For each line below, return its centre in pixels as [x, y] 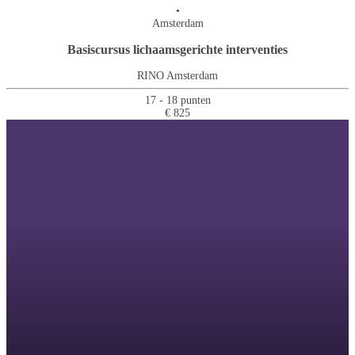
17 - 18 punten [177, 101]
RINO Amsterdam [177, 75]
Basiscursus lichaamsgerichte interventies [177, 49]
